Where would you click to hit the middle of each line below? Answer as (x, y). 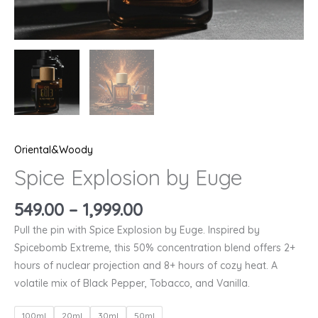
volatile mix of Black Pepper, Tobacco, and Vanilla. (132, 284)
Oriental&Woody (54, 149)
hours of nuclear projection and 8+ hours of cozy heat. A (146, 266)
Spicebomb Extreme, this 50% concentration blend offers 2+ (155, 248)
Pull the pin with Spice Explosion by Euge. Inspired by (137, 230)
